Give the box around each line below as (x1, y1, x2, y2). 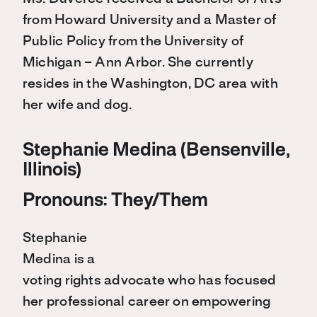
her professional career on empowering (23, 296, 271, 309)
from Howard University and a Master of (23, 14, 277, 28)
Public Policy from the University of (23, 35, 244, 49)
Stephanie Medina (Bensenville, (23, 142, 290, 160)
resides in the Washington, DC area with (23, 78, 278, 91)
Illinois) (23, 162, 81, 180)
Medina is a (23, 253, 96, 267)
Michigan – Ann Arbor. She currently (23, 57, 253, 70)
